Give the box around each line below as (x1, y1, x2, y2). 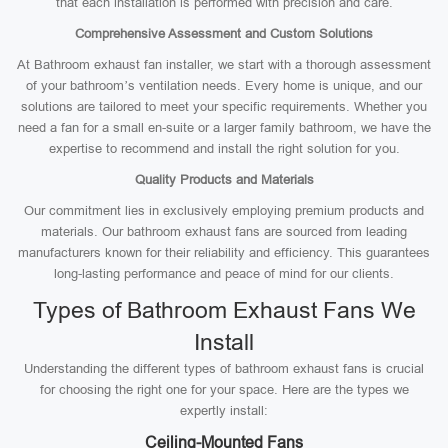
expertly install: (180, 403, 268, 418)
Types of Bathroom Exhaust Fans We (32, 297, 416, 323)
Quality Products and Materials (134, 172, 314, 187)
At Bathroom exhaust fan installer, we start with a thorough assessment (17, 57, 431, 72)
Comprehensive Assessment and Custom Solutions (75, 26, 373, 41)
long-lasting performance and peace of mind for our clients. (54, 266, 394, 281)
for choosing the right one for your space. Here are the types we (39, 382, 409, 397)
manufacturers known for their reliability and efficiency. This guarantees (18, 245, 430, 260)
